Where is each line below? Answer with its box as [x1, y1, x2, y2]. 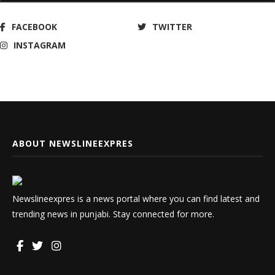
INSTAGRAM [14, 39, 66, 51]
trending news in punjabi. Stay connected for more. [12, 207, 214, 220]
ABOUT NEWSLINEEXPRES [12, 137, 133, 149]
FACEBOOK [12, 20, 57, 33]
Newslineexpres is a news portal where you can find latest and [12, 192, 260, 204]
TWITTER [152, 20, 192, 33]
